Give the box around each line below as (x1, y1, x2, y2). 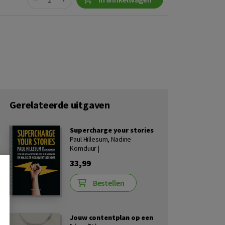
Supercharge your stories (70, 126, 154, 135)
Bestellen (92, 178, 125, 188)
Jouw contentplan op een (70, 212, 153, 222)
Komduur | (70, 144, 99, 153)
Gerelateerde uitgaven (10, 98, 110, 111)
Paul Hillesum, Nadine (70, 135, 132, 144)
